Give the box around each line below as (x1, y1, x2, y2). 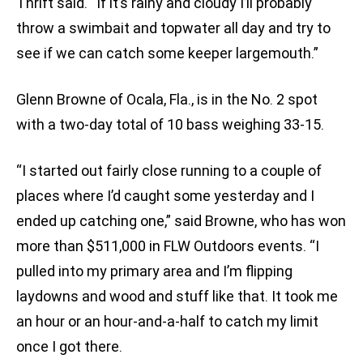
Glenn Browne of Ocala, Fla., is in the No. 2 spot (16, 91, 318, 109)
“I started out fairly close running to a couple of (16, 162, 322, 180)
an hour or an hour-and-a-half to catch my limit (16, 313, 318, 331)
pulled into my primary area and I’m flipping (16, 263, 293, 280)
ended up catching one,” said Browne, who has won (16, 212, 346, 230)
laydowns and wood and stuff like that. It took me (16, 288, 338, 305)
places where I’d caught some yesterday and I (16, 187, 314, 205)
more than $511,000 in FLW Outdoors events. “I (16, 237, 319, 255)
